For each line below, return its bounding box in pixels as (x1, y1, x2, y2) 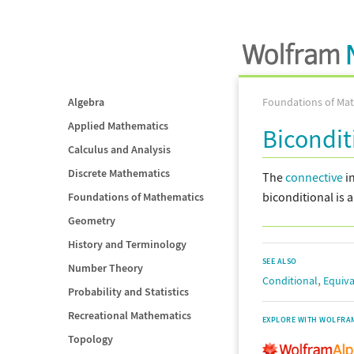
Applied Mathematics (68, 119, 168, 133)
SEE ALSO (262, 256, 297, 266)
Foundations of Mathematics (68, 190, 204, 204)
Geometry (68, 213, 115, 228)
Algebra (68, 95, 104, 109)
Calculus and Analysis (68, 142, 171, 156)
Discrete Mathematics (68, 166, 170, 180)
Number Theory (68, 261, 143, 275)
